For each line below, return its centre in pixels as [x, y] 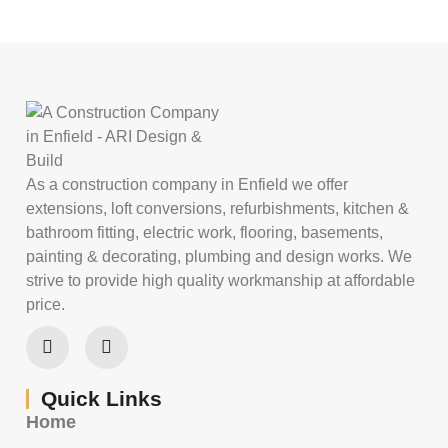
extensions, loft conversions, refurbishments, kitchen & [217, 208]
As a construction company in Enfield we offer [187, 184]
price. [45, 304]
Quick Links [101, 399]
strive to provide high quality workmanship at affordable [220, 280]
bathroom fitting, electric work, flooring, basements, [204, 232]
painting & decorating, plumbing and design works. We [219, 256]
